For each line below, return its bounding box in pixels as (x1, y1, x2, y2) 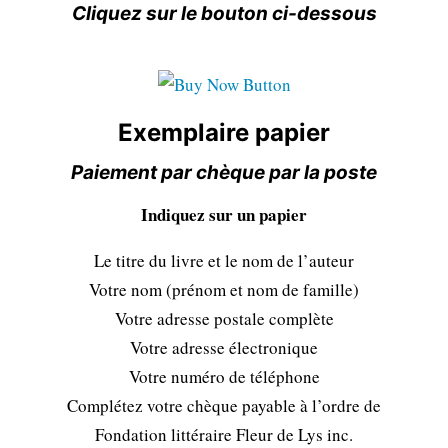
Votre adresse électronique (130, 335, 318, 359)
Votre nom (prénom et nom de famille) (89, 277, 359, 301)
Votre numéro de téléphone (128, 364, 320, 388)
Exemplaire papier (118, 118, 330, 148)
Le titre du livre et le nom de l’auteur (94, 248, 354, 272)
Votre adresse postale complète (114, 306, 334, 330)
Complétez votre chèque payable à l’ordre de (67, 393, 381, 417)
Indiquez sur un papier (141, 201, 307, 227)
